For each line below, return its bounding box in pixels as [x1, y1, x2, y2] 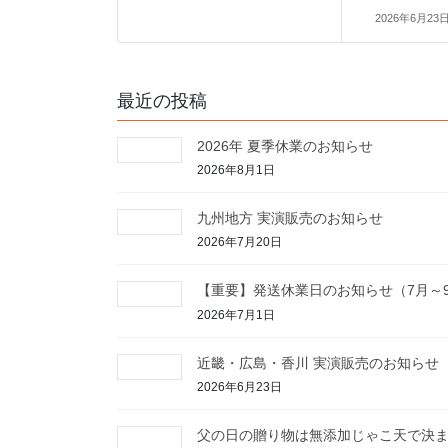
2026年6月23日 [197, 380, 282, 395]
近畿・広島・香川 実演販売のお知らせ [197, 354, 439, 371]
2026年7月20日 [197, 235, 282, 250]
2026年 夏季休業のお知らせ [197, 137, 373, 154]
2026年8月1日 [197, 163, 275, 178]
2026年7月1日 [197, 307, 275, 322]
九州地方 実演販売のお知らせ [197, 209, 383, 226]
